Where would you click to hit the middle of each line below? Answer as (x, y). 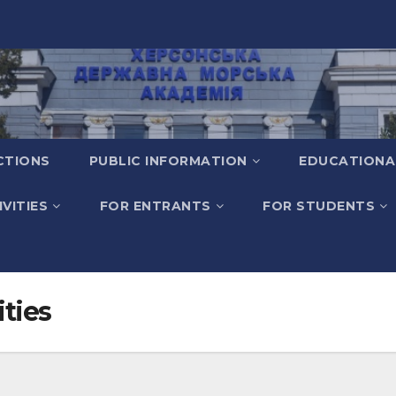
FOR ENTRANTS (155, 206)
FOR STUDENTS (319, 206)
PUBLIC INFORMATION (168, 161)
